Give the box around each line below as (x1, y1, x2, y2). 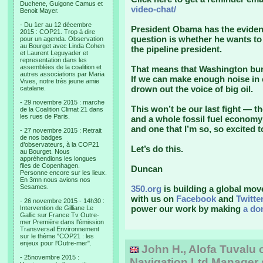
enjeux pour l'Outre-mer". (20, 240, 92, 247)
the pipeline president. (131, 44, 222, 54)
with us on (131, 194, 176, 204)
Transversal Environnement (20, 225, 99, 232)
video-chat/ (131, 4, 176, 14)
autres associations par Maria (20, 70, 104, 77)
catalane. (20, 85, 46, 92)
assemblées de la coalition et (20, 63, 102, 70)
